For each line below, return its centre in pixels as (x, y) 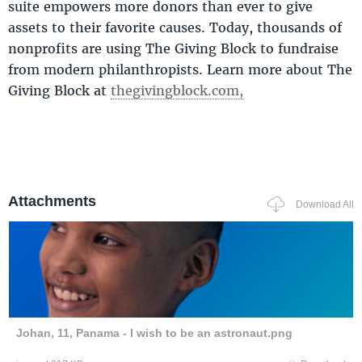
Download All (325, 205)
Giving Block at (59, 90)
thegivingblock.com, (177, 90)
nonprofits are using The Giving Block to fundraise (173, 48)
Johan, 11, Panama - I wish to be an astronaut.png (155, 333)
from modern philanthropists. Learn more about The (180, 69)
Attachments (52, 201)
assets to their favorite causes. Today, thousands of (175, 27)
